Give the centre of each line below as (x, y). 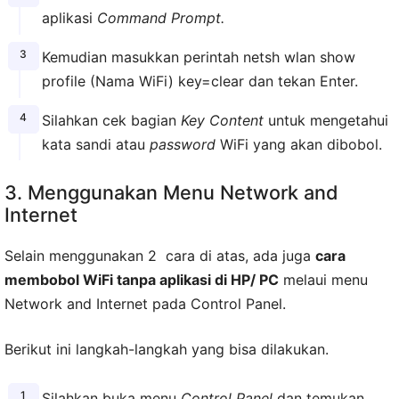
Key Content (222, 120)
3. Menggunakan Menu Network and (171, 193)
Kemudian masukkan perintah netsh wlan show (198, 57)
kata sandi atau (95, 144)
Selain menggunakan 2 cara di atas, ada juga (160, 256)
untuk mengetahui (326, 120)
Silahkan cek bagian (111, 120)
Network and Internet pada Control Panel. (145, 304)
